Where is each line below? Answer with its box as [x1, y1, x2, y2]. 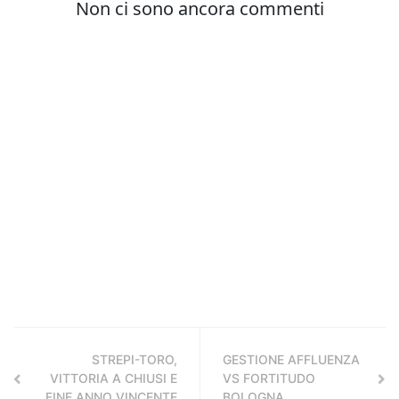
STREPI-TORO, [92, 352, 177, 367]
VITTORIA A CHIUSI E [50, 370, 177, 386]
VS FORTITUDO [223, 370, 315, 386]
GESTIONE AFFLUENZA [223, 352, 360, 367]
